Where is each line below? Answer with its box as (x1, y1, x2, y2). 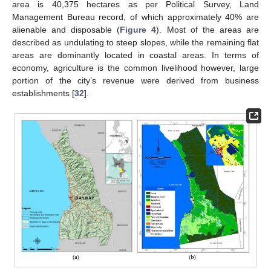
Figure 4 (120, 25, 157, 35)
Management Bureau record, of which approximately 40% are (12, 12, 259, 22)
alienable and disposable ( (12, 25, 120, 35)
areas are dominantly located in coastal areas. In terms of (12, 50, 259, 60)
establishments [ (12, 88, 74, 99)
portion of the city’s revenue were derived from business (12, 76, 259, 86)
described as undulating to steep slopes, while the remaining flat (12, 38, 259, 48)
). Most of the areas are (156, 25, 260, 35)
